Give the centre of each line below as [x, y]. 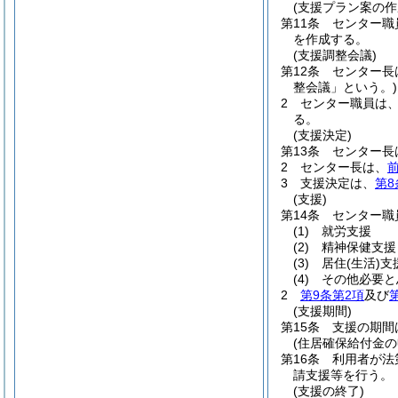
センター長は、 [344, 167]
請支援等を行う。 [343, 375]
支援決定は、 [338, 183]
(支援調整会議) [335, 55]
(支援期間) [322, 311]
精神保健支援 [359, 247]
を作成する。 [330, 39]
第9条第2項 [332, 295]
